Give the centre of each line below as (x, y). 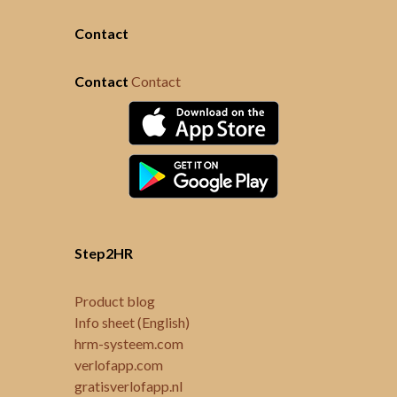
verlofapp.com (119, 365)
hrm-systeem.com (129, 343)
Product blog (115, 301)
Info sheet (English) (132, 322)
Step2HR (104, 253)
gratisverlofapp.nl (128, 386)
